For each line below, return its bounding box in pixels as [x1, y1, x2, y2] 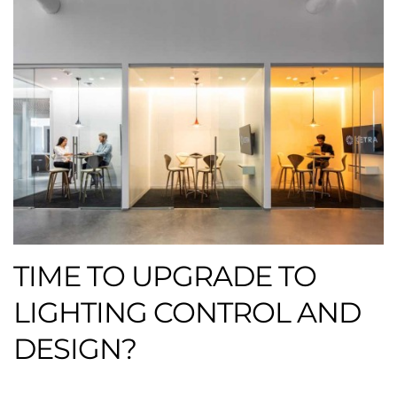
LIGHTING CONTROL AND [13, 294, 361, 330]
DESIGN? [13, 331, 136, 366]
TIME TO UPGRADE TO [13, 258, 316, 293]
